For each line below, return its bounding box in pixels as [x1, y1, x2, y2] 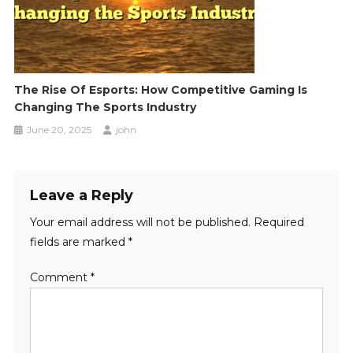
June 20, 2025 [27, 123, 92, 136]
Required [253, 214, 304, 229]
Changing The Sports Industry [14, 99, 197, 114]
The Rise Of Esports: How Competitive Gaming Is [14, 82, 308, 97]
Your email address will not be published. [29, 214, 251, 229]
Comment [29, 269, 91, 284]
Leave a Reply [29, 186, 133, 204]
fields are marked [29, 234, 128, 249]
